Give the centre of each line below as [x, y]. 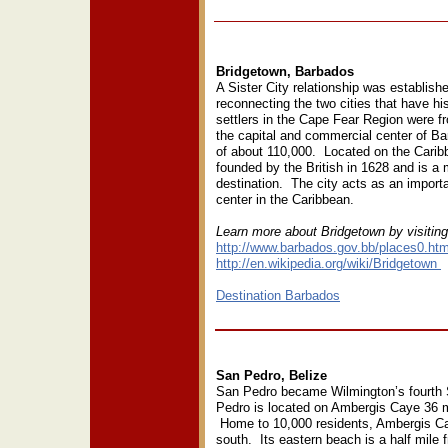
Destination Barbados [278, 295]
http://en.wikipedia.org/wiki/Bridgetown [328, 263]
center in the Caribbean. [289, 199]
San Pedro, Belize [271, 375]
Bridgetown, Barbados [285, 71]
